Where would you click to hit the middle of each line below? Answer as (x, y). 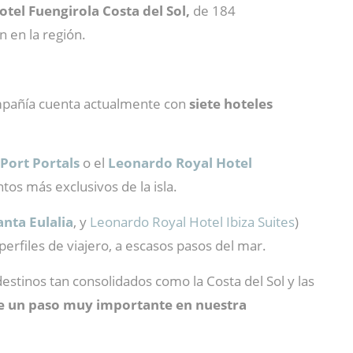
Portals (56, 163)
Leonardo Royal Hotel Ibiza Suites (192, 222)
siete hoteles (229, 104)
